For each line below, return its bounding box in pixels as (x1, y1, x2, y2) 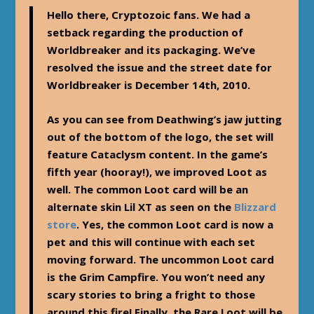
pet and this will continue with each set (47, 234, 256, 249)
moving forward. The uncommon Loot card (47, 252, 275, 266)
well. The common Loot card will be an (47, 182, 249, 196)
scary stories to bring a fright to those (47, 287, 256, 301)
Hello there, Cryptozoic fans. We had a (47, 7, 251, 22)
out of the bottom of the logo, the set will (47, 129, 274, 144)
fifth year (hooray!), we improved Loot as (47, 164, 268, 179)
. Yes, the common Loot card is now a (76, 217, 274, 231)
